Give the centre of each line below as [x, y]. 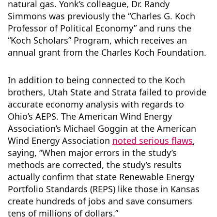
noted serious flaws [153, 140]
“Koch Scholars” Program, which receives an [97, 40]
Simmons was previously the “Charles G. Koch [101, 16]
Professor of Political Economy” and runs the [100, 28]
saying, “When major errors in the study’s [92, 153]
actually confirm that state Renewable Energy [101, 177]
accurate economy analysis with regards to [96, 104]
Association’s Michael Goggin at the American [102, 128]
